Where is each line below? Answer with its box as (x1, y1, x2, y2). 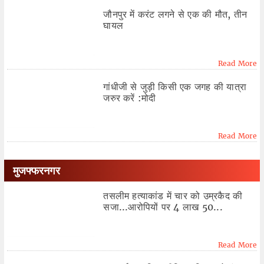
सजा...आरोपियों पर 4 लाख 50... (103, 201, 223, 213)
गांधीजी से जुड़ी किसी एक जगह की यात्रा (103, 81, 247, 93)
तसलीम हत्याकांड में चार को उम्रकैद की (103, 190, 243, 202)
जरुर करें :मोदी (103, 92, 156, 104)
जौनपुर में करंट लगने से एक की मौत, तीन (103, 8, 247, 20)
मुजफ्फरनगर (12, 164, 60, 178)
